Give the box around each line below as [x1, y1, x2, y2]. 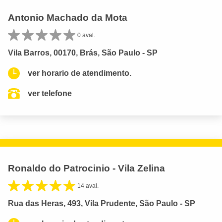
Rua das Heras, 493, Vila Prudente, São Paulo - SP [8, 199, 195, 208]
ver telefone [28, 89, 72, 98]
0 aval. [77, 32, 95, 39]
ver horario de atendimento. [28, 69, 131, 78]
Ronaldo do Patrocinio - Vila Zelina [8, 163, 165, 174]
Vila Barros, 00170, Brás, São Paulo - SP [8, 49, 158, 57]
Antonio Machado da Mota [8, 12, 127, 23]
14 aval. [77, 182, 99, 190]
